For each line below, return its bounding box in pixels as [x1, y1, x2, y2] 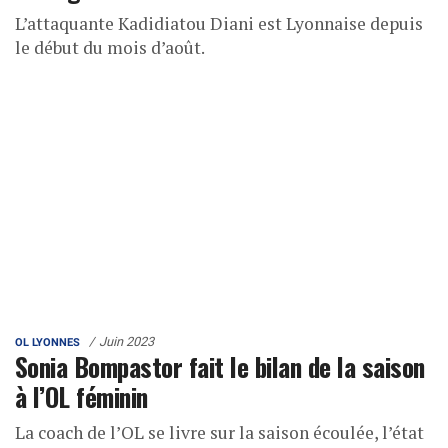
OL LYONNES [15, 336, 80, 350]
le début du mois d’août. [15, 36, 205, 60]
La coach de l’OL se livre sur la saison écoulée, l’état [15, 421, 424, 445]
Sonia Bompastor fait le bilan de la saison [15, 347, 425, 386]
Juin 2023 [99, 334, 154, 350]
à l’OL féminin [15, 377, 148, 416]
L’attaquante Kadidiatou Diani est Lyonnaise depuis [15, 12, 423, 36]
